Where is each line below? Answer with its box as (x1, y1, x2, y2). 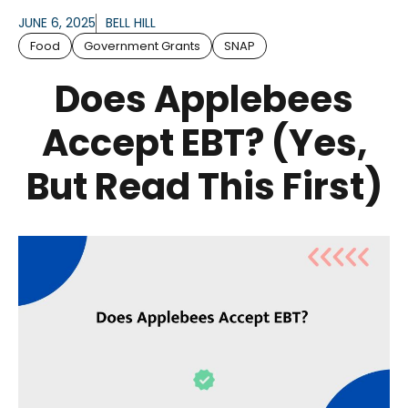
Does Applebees (55, 74, 353, 126)
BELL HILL (106, 14, 156, 33)
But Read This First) (25, 161, 382, 213)
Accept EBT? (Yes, (41, 117, 367, 169)
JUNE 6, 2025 (18, 14, 96, 33)
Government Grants (84, 37, 200, 56)
